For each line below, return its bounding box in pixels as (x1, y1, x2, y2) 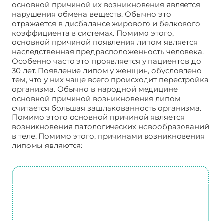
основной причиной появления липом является (12, 37, 198, 47)
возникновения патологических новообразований (12, 122, 209, 131)
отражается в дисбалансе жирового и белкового (12, 19, 200, 28)
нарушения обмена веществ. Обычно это (12, 9, 171, 19)
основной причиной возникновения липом (12, 94, 181, 103)
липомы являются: (12, 141, 82, 150)
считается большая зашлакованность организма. (12, 103, 201, 112)
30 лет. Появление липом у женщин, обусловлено (12, 66, 202, 75)
